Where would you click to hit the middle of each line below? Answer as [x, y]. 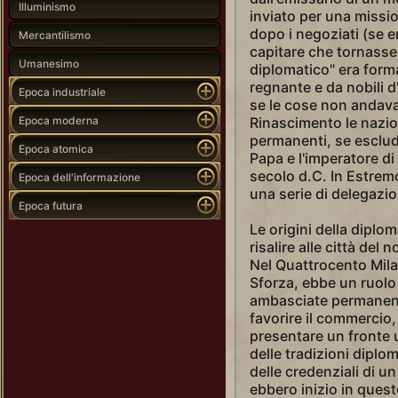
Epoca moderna [59, 120]
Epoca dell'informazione [80, 177]
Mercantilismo [55, 35]
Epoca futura [51, 205]
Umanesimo [49, 63]
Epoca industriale [62, 92]
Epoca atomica [56, 148]
